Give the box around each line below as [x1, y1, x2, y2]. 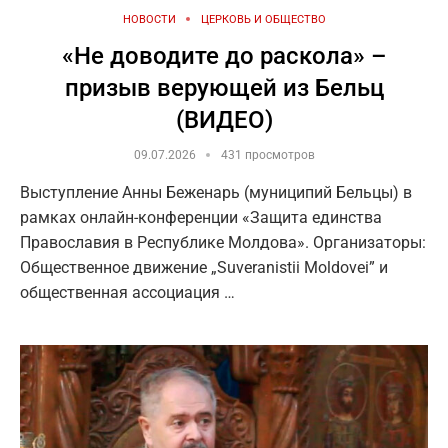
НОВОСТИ [122, 12, 176, 26]
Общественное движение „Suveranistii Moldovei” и [20, 257, 388, 277]
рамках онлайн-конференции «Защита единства [20, 207, 382, 227]
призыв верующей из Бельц [64, 73, 384, 102]
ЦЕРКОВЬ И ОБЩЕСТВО [200, 12, 326, 26]
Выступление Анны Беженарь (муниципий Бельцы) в [20, 182, 412, 202]
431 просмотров [220, 147, 315, 162]
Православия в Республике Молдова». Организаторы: [20, 232, 426, 252]
